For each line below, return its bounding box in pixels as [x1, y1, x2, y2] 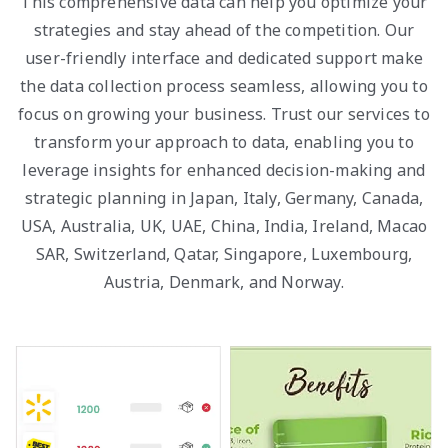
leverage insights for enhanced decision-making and [22, 159, 426, 181]
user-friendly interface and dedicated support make [24, 47, 423, 69]
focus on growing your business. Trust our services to [18, 103, 430, 125]
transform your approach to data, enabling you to [34, 131, 414, 153]
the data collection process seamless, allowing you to [20, 75, 428, 97]
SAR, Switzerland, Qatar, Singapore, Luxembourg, [35, 243, 413, 265]
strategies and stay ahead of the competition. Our [33, 19, 415, 41]
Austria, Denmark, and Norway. [104, 271, 344, 293]
